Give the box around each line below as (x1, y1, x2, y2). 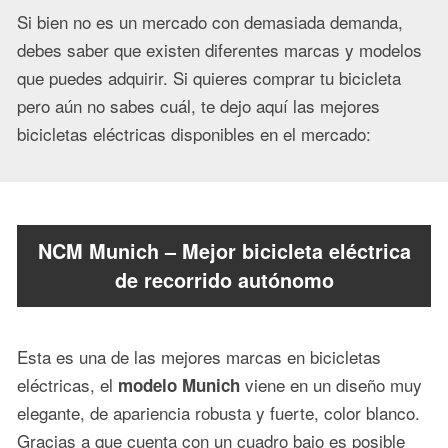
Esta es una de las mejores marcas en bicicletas (17, 344, 381, 370)
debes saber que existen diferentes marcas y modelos (17, 37, 422, 63)
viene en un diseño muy (240, 372, 422, 398)
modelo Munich (118, 373, 240, 398)
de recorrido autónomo (114, 265, 334, 294)
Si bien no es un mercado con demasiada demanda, (17, 9, 403, 35)
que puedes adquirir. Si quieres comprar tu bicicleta (17, 65, 401, 91)
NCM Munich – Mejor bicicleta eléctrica (37, 236, 411, 265)
